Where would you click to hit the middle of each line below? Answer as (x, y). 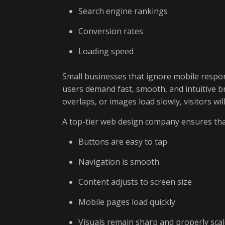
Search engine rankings (123, 11)
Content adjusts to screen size (135, 182)
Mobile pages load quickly (127, 202)
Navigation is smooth (119, 162)
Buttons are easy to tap (123, 142)
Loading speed (106, 51)
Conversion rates (111, 31)
